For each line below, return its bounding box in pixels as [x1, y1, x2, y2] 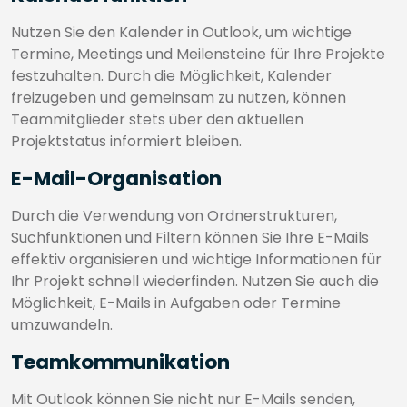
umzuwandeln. [11, 314, 113, 335]
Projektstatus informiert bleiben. [11, 131, 242, 152]
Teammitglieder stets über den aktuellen [11, 109, 303, 130]
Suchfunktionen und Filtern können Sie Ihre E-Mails [11, 227, 369, 248]
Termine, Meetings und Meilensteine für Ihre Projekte [11, 44, 385, 65]
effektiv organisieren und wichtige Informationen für [11, 249, 382, 270]
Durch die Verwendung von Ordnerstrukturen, [11, 205, 337, 226]
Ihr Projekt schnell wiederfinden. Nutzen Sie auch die [11, 271, 379, 292]
